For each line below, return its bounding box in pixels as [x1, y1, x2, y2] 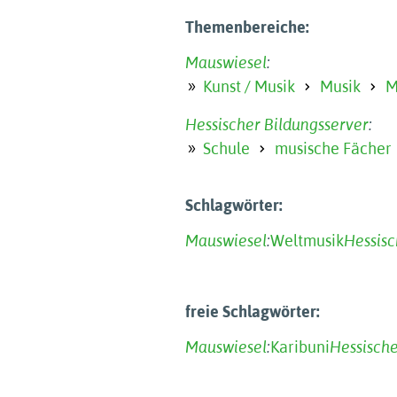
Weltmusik [270, 231, 344, 250]
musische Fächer [275, 139, 392, 158]
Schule [203, 139, 250, 158]
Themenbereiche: [185, 18, 309, 36]
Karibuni [270, 338, 330, 356]
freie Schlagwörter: [185, 302, 320, 321]
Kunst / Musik [203, 77, 295, 96]
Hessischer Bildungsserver [185, 115, 369, 134]
